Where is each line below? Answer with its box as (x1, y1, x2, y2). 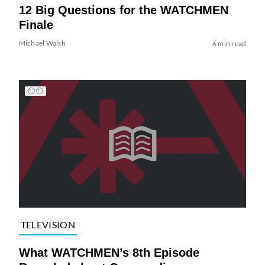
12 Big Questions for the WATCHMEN (18, 4, 228, 17)
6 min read (212, 39, 247, 49)
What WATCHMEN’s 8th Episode (18, 245, 199, 259)
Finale (18, 18, 53, 32)
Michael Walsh (18, 38, 66, 48)
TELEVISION (20, 219, 75, 231)
